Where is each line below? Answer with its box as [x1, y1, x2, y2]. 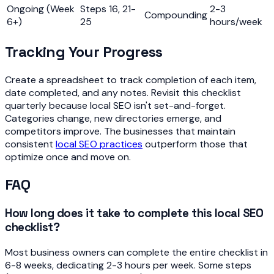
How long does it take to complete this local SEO [5, 206, 264, 221]
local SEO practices [56, 137, 143, 150]
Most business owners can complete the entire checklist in [5, 246, 268, 259]
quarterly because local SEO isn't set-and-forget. [5, 98, 226, 112]
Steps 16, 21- [80, 2, 136, 15]
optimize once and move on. [5, 150, 131, 163]
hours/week [210, 15, 262, 28]
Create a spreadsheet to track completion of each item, [5, 73, 256, 86]
